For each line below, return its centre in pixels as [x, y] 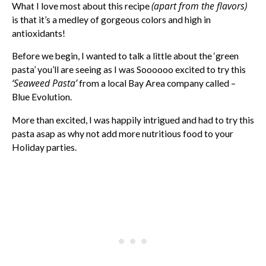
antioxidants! [39, 33]
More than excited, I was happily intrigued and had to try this [133, 120]
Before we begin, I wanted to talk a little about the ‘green [125, 56]
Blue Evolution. [42, 97]
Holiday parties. [44, 148]
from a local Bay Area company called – [156, 83]
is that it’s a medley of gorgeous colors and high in [111, 19]
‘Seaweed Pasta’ [45, 83]
